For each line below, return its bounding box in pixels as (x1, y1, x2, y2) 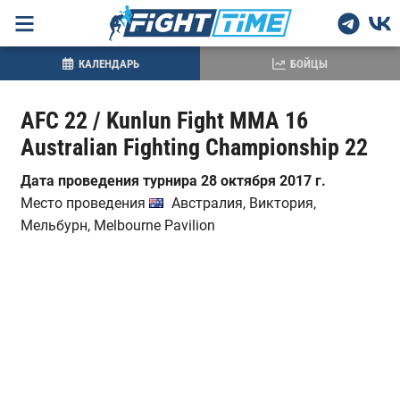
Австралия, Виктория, (171, 195, 316, 212)
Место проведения (20, 195, 149, 212)
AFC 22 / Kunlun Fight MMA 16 (20, 107, 308, 134)
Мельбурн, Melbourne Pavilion (20, 217, 215, 234)
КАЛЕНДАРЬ (78, 56, 139, 71)
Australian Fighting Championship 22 (20, 134, 368, 161)
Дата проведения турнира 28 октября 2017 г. (20, 172, 326, 189)
